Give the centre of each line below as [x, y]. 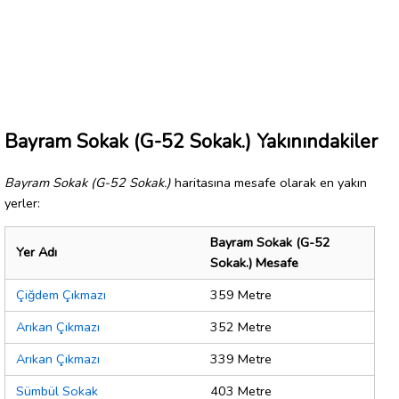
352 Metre [241, 327]
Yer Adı [37, 252]
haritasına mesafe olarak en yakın [269, 182]
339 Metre [241, 359]
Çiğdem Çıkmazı [61, 295]
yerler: [22, 203]
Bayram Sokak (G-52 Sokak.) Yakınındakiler [191, 141]
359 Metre [241, 295]
